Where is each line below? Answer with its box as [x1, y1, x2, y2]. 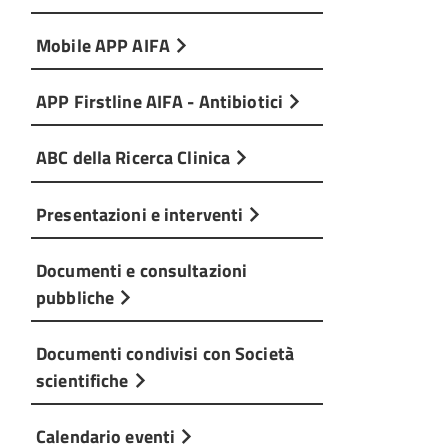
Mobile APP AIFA [36, 31, 175, 60]
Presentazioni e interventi [36, 199, 248, 228]
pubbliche [36, 282, 119, 311]
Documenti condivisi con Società [36, 338, 294, 367]
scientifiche [36, 365, 133, 394]
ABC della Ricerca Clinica [36, 143, 235, 172]
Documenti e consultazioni [36, 255, 248, 284]
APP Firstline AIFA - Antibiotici [36, 87, 288, 116]
